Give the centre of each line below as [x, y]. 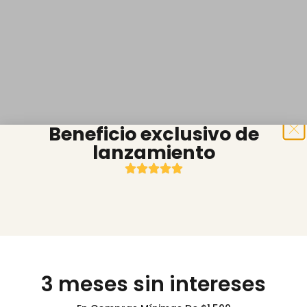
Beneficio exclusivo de [153, 134]
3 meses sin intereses [153, 285]
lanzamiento [153, 152]
